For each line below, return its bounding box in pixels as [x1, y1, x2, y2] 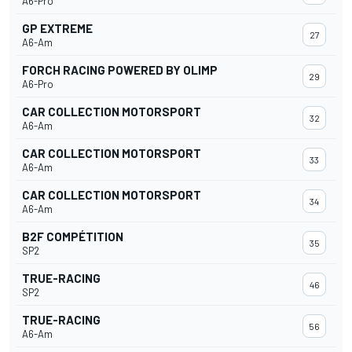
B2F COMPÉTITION [22, 229, 123, 244]
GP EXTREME [22, 21, 93, 36]
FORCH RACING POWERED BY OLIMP [22, 63, 218, 78]
